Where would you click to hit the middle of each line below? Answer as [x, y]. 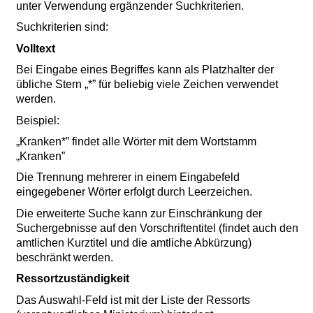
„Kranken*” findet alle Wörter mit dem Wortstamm [137, 142]
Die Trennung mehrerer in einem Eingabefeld [128, 177]
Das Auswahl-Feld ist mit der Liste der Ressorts [133, 300]
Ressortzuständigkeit [73, 279]
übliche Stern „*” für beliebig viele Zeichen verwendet [147, 85]
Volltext [36, 48]
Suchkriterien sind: [63, 27]
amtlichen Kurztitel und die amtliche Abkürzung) [134, 242]
